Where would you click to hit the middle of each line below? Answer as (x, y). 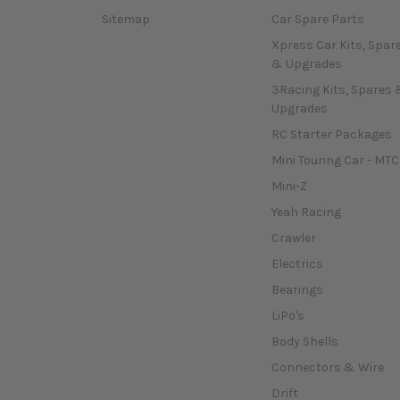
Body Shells (304, 341)
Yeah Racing (306, 212)
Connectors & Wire (327, 367)
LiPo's (287, 315)
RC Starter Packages (331, 135)
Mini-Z (289, 186)
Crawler (293, 237)
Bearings (297, 289)
